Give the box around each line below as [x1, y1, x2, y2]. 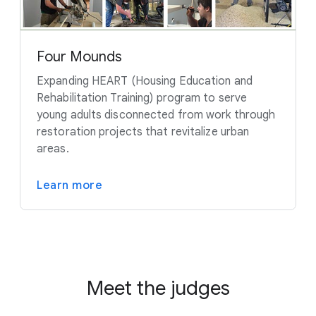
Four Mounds [37, 47, 122, 66]
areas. [37, 141, 69, 156]
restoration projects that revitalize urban [37, 124, 250, 139]
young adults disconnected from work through [37, 107, 276, 122]
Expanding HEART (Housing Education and [37, 73, 253, 88]
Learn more [37, 178, 102, 193]
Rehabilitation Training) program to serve [37, 90, 248, 105]
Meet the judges [86, 275, 230, 300]
